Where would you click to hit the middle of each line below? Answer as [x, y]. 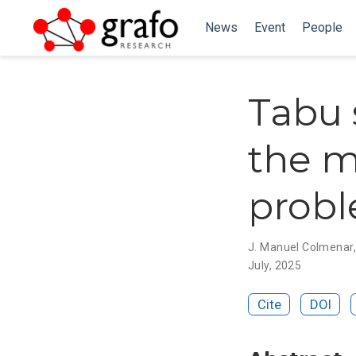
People [322, 27]
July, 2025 [275, 265]
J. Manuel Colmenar [301, 247]
